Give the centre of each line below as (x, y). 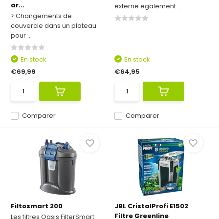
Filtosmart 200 (37, 206)
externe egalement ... (148, 6)
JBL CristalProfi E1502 (151, 206)
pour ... (22, 35)
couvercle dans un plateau (54, 26)
